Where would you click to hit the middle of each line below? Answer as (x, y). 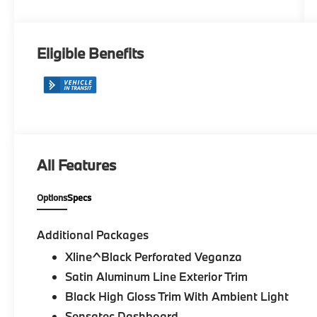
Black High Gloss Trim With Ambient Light (177, 296)
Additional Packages (93, 235)
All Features (76, 165)
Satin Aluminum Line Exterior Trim (157, 277)
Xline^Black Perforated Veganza (154, 257)
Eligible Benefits (91, 53)
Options (52, 198)
